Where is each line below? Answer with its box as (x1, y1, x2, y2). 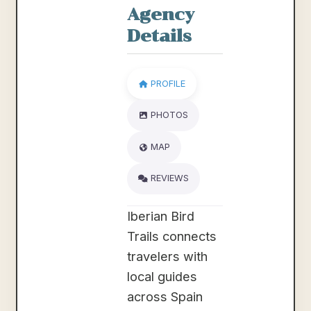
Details (127, 25, 192, 46)
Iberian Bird (127, 208, 195, 224)
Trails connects (127, 228, 217, 244)
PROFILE (150, 78, 185, 89)
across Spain (127, 289, 203, 305)
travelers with (127, 249, 208, 264)
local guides (127, 269, 198, 285)
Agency (127, 3, 195, 24)
